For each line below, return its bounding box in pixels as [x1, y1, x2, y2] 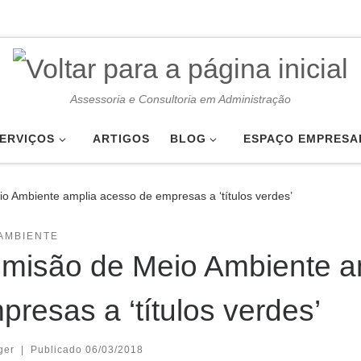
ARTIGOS [92, 132, 150, 146]
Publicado [30, 343, 85, 355]
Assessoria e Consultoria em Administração [70, 93, 291, 106]
